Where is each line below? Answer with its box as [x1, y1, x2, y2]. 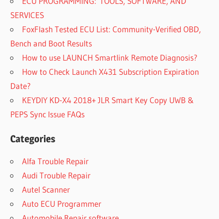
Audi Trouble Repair [22, 170, 91, 180]
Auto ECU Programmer [22, 198, 102, 209]
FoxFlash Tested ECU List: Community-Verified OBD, [22, 24, 201, 35]
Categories [10, 132, 56, 145]
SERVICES [10, 10, 44, 21]
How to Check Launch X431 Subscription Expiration [22, 66, 199, 77]
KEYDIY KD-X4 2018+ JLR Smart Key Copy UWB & [22, 95, 195, 106]
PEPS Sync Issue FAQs [10, 109, 85, 120]
